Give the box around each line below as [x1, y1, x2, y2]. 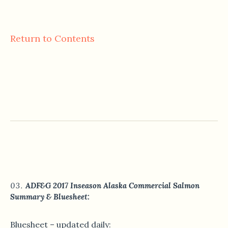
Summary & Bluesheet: [10, 192, 90, 202]
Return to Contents [10, 33, 95, 45]
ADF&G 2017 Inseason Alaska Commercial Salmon [25, 181, 199, 191]
